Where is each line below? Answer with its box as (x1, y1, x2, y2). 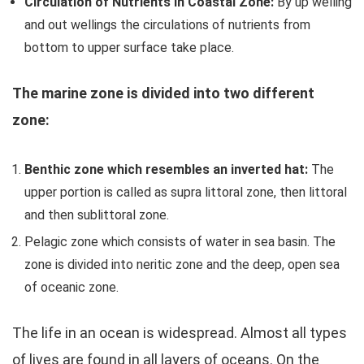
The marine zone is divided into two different (12, 84, 314, 102)
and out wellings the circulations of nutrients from (24, 17, 310, 32)
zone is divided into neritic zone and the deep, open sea (24, 257, 340, 272)
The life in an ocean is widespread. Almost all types (12, 324, 347, 341)
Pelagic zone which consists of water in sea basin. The (24, 234, 336, 249)
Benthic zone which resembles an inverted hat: (24, 162, 311, 177)
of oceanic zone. (24, 279, 119, 295)
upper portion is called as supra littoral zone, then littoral (24, 184, 347, 200)
